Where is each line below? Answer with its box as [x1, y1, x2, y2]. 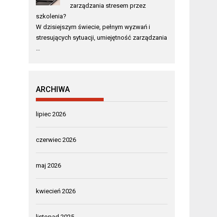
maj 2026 [36, 161, 62, 169]
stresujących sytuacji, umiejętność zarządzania [36, 33, 168, 41]
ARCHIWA [36, 84, 70, 94]
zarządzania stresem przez [69, 1, 146, 9]
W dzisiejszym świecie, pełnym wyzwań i [36, 23, 151, 31]
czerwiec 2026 [36, 136, 77, 143]
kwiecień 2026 [36, 187, 76, 195]
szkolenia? [36, 12, 67, 20]
